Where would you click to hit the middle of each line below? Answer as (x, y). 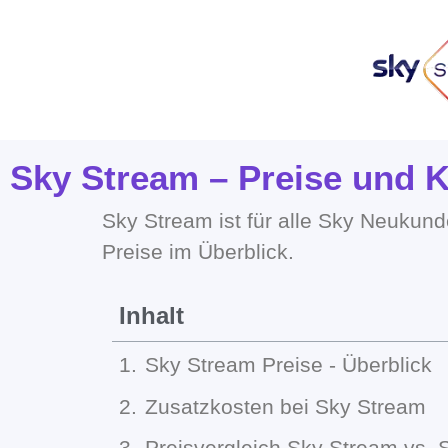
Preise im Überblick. (198, 251)
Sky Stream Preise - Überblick (288, 365)
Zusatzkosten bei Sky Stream (285, 406)
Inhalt (151, 316)
